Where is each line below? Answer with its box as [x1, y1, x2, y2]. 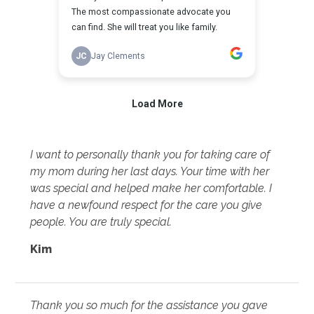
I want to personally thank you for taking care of [30, 148, 271, 161]
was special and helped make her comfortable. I [30, 182, 273, 195]
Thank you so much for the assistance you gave [30, 299, 268, 312]
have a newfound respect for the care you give [30, 198, 263, 212]
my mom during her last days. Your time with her [30, 165, 270, 178]
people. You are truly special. [30, 215, 172, 228]
